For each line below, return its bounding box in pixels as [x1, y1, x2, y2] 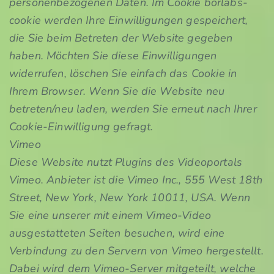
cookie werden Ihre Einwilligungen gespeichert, [9, 13, 248, 28]
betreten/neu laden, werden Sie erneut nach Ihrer [9, 102, 257, 116]
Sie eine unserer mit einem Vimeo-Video [9, 208, 212, 223]
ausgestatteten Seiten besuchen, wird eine [9, 226, 225, 240]
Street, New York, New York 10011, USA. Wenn [9, 190, 250, 205]
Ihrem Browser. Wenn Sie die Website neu [9, 84, 225, 98]
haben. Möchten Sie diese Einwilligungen [9, 48, 217, 63]
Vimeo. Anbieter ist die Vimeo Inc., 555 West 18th [9, 172, 262, 187]
